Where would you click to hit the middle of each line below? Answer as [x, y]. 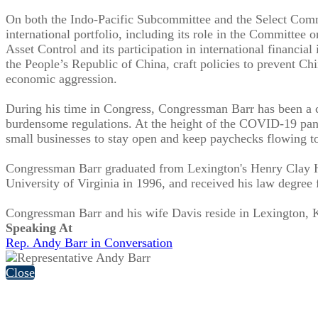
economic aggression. [61, 78]
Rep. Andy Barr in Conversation [89, 242]
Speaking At [39, 227]
